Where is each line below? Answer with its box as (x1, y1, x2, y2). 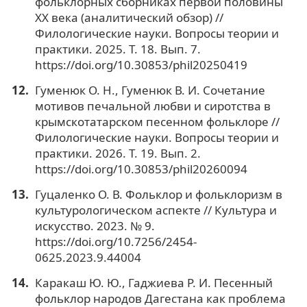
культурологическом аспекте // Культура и (34, 202, 277, 219)
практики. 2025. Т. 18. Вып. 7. (34, 41, 201, 58)
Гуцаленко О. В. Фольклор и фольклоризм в (34, 186, 282, 203)
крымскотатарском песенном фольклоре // (34, 114, 280, 130)
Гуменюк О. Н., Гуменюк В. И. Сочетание (34, 82, 265, 99)
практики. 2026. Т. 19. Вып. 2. (34, 145, 201, 162)
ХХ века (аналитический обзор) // (34, 10, 223, 26)
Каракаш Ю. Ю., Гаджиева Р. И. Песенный (34, 274, 273, 291)
